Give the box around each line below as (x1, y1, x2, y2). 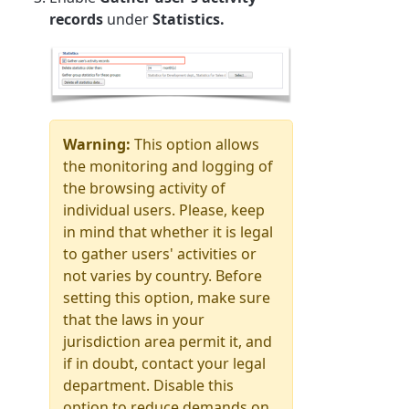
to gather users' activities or (63, 243, 257, 264)
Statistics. (152, 9, 225, 30)
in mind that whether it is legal (63, 221, 274, 242)
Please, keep (179, 199, 266, 220)
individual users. (63, 199, 176, 220)
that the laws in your (63, 309, 205, 330)
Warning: (63, 133, 135, 154)
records (49, 9, 104, 30)
